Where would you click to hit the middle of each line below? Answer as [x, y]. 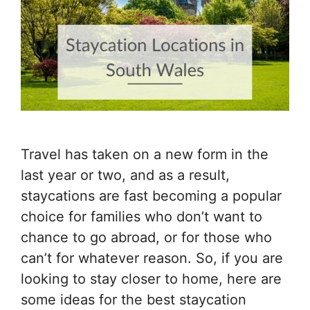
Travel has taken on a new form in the [145, 155]
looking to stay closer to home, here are [151, 279]
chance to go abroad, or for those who [146, 238]
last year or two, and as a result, [125, 175]
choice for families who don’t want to [142, 217]
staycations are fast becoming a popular [151, 196]
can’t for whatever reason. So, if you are [152, 258]
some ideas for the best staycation [134, 300]
